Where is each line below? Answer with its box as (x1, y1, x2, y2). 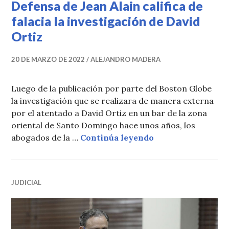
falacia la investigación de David (11, 13, 201, 29)
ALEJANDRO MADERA (90, 55, 161, 64)
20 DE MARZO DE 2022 (11, 55, 85, 64)
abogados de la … (11, 132, 81, 143)
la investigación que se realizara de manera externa (11, 96, 214, 106)
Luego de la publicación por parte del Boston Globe (11, 83, 212, 94)
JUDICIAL (11, 178, 42, 187)
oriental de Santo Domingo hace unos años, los (11, 120, 196, 131)
